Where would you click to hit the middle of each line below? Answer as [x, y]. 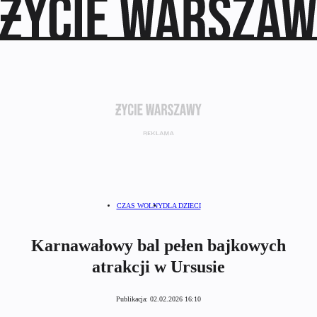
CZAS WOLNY [139, 206]
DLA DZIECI [181, 206]
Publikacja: [133, 299]
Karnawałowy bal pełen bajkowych [158, 246]
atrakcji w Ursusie [158, 267]
